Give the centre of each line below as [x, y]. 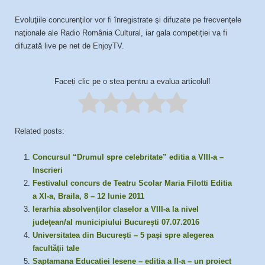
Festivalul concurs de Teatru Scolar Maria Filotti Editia [132, 183]
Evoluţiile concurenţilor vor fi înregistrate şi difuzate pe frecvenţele [128, 20]
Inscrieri [48, 170]
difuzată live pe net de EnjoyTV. [70, 46]
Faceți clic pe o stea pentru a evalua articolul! [132, 81]
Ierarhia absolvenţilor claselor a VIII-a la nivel [116, 209]
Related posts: [40, 131]
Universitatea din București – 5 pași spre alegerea [123, 235]
